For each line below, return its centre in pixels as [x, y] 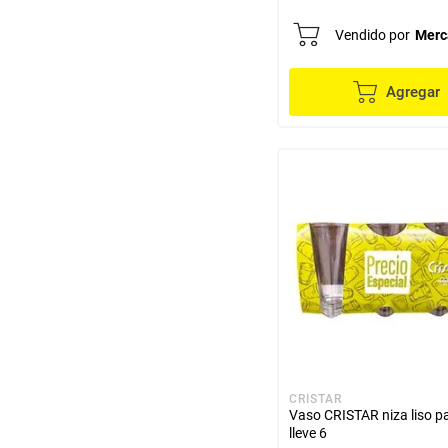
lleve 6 [308, 433]
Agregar [412, 92]
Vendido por [372, 35]
